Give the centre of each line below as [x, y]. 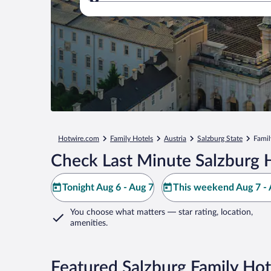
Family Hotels [132, 139]
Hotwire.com [79, 139]
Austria [175, 139]
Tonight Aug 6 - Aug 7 [108, 188]
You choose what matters [118, 212]
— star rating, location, [209, 212]
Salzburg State [220, 139]
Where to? [136, 7]
